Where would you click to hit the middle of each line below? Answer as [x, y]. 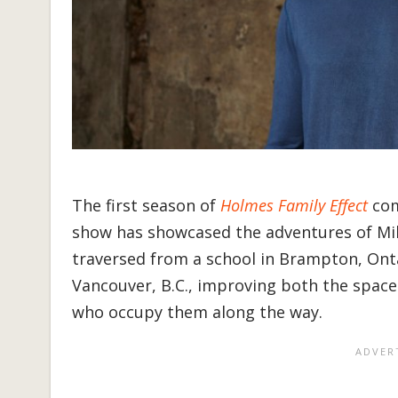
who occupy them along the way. [199, 312]
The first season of [146, 206]
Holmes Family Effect [294, 206]
